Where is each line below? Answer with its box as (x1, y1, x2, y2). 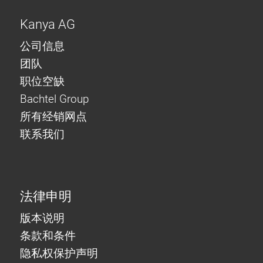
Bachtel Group (20, 92, 89, 106)
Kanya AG (20, 17, 75, 32)
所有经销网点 (20, 110, 87, 124)
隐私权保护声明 (20, 247, 98, 261)
